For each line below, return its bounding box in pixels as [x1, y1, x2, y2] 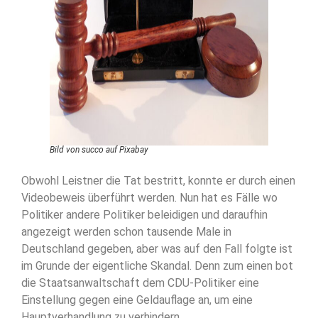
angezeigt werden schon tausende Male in [21, 224, 231, 238]
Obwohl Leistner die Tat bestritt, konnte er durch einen [21, 173, 295, 187]
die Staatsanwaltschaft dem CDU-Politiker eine [21, 275, 259, 290]
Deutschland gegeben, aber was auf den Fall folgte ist [21, 241, 292, 256]
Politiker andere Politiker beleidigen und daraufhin [21, 207, 268, 221]
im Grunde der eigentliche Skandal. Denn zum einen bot [21, 258, 293, 273]
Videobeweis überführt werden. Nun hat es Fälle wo [21, 190, 278, 204]
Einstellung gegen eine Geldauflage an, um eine [21, 292, 253, 307]
